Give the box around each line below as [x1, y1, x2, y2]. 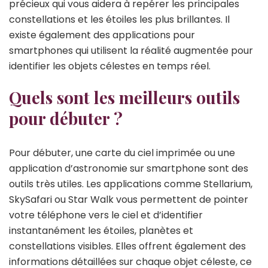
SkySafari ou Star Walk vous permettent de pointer [9, 192, 248, 206]
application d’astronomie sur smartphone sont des [9, 161, 248, 175]
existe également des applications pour [9, 28, 195, 42]
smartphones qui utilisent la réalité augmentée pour [9, 43, 253, 57]
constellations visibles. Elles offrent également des [9, 239, 246, 253]
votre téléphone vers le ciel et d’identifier [9, 208, 203, 222]
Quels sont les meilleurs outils [9, 86, 240, 108]
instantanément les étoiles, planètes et [9, 223, 193, 237]
